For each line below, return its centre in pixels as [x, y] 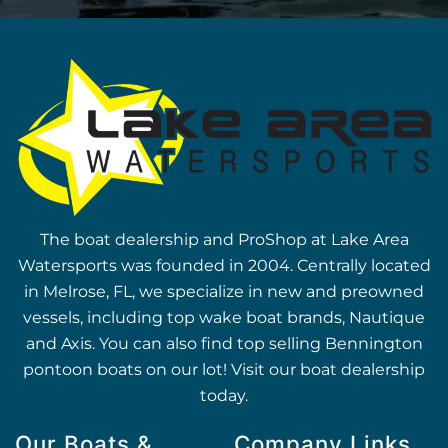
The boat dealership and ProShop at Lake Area [224, 240]
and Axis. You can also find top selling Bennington [224, 344]
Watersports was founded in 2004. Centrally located [224, 266]
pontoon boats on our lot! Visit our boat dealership [224, 370]
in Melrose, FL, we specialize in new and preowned [224, 292]
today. [224, 396]
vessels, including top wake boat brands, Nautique [224, 318]
